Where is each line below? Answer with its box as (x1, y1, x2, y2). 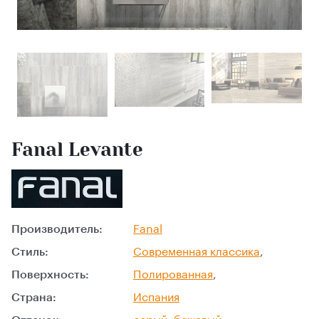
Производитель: (11, 223, 103, 235)
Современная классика (132, 246, 260, 258)
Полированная (132, 268, 213, 281)
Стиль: (11, 246, 48, 258)
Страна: (11, 291, 56, 303)
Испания (132, 291, 179, 303)
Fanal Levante (11, 138, 143, 160)
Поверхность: (11, 268, 89, 281)
